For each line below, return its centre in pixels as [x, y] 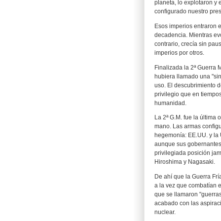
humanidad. [170, 103]
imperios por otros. [179, 53]
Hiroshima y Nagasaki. [185, 162]
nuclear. [165, 212]
